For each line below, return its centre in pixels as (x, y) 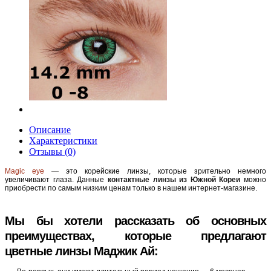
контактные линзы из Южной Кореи (174, 180)
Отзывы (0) (52, 152)
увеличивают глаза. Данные (56, 180)
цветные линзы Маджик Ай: (81, 251)
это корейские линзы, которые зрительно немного (166, 171)
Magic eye (24, 171)
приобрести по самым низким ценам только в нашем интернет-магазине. (131, 188)
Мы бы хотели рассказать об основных (135, 221)
